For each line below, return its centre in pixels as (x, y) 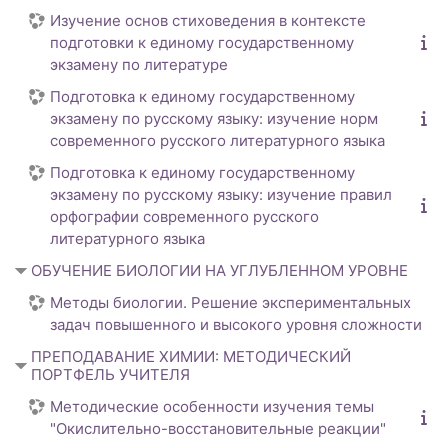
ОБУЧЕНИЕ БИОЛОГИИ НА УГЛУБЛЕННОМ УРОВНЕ (219, 271)
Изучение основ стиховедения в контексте (208, 21)
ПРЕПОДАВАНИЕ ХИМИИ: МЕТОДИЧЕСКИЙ (191, 357)
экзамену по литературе (139, 65)
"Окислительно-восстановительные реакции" (218, 429)
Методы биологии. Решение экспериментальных (230, 303)
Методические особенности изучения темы (212, 407)
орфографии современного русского (184, 217)
